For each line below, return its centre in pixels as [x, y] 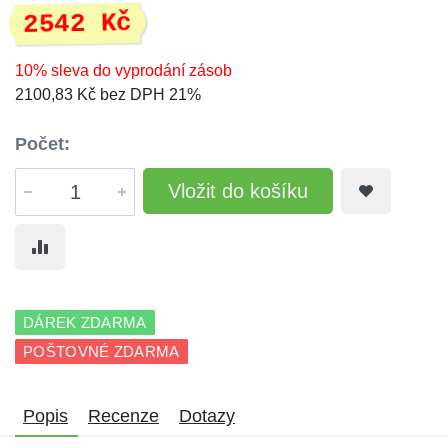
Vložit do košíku [238, 191]
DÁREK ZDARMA [85, 322]
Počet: [42, 144]
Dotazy [207, 416]
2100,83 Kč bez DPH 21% [108, 94]
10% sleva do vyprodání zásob [123, 70]
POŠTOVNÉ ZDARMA [101, 351]
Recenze [123, 416]
